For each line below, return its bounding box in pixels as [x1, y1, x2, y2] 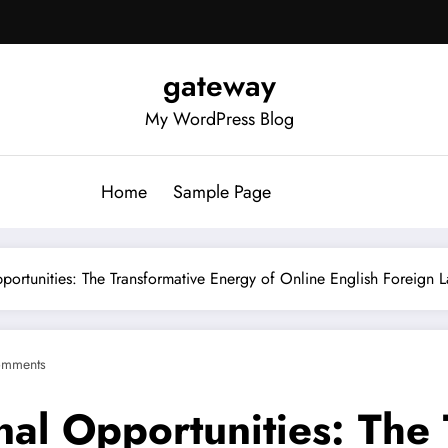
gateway [162, 63, 276, 107]
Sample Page [173, 178, 271, 205]
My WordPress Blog [144, 105, 294, 132]
